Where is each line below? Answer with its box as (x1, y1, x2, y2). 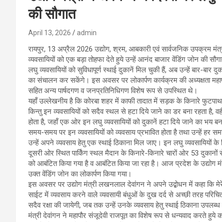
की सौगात (28, 5, 76, 22)
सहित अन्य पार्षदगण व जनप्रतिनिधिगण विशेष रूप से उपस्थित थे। (28, 86, 198, 95)
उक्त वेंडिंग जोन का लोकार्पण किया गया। (28, 169, 132, 178)
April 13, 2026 (28, 28, 71, 37)
